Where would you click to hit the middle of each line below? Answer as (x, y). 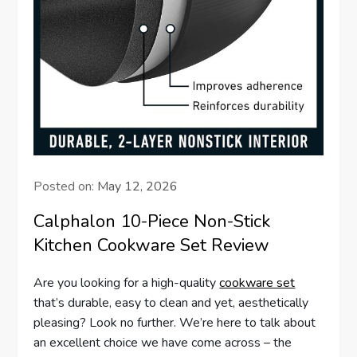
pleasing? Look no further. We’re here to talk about (175, 323)
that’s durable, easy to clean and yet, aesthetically (171, 303)
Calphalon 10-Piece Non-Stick (152, 222)
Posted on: (66, 187)
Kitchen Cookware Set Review (152, 246)
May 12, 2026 (138, 187)
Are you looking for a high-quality (127, 283)
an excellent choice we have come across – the (163, 343)
